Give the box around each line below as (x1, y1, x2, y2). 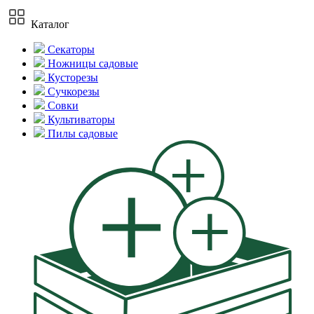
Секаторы (45, 43, 95, 55)
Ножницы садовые (45, 57, 138, 69)
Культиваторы (45, 114, 115, 125)
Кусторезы (45, 71, 98, 83)
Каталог (31, 18, 69, 30)
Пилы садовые (45, 128, 118, 139)
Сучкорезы (45, 86, 100, 97)
